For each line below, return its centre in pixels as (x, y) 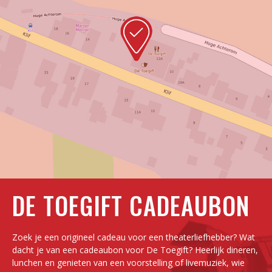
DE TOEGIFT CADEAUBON (131, 205)
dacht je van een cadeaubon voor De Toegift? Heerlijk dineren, (135, 250)
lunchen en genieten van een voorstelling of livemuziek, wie (128, 263)
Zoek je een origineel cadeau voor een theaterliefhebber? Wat (134, 237)
